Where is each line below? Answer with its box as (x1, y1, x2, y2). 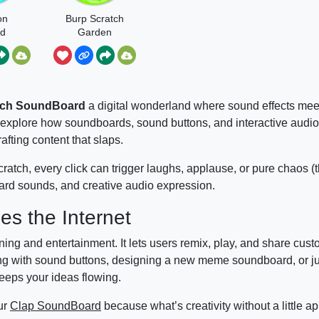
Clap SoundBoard (10, 299, 101, 312)
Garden (78, 26, 112, 38)
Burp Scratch (66, 12, 124, 24)
